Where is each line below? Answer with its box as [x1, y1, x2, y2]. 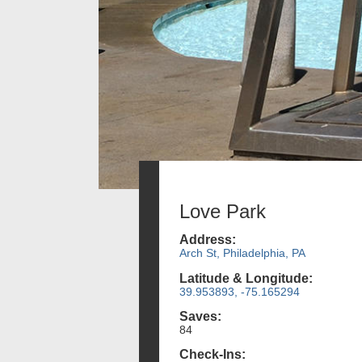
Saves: [179, 309, 221, 323]
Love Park [179, 200, 266, 222]
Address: [179, 233, 236, 247]
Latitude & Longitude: [179, 271, 313, 285]
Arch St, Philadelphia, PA [179, 246, 305, 260]
